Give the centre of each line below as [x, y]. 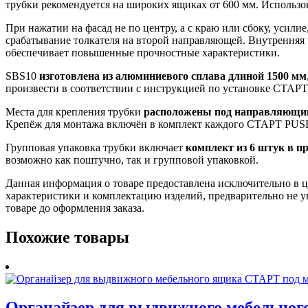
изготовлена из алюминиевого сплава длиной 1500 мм [173, 76]
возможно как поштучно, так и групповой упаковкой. [132, 159]
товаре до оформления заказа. [75, 208]
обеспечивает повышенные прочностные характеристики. [143, 52]
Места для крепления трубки [75, 111]
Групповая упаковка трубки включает [96, 147]
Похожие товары [67, 237]
